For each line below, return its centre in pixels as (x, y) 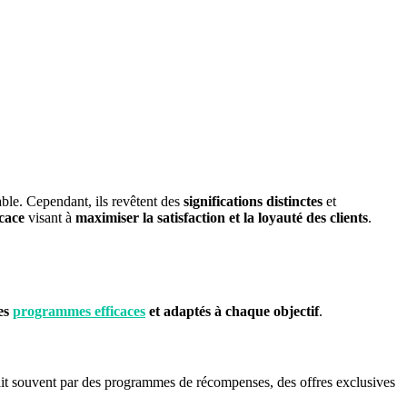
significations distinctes (253, 202)
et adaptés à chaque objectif (232, 312)
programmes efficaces (79, 312)
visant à (50, 218)
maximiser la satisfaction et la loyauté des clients (222, 218)
